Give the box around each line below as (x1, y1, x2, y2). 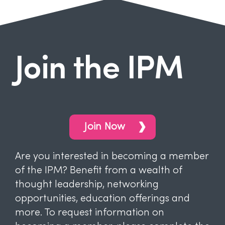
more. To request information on (15, 208, 164, 218)
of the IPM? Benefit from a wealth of (15, 166, 182, 176)
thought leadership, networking (15, 180, 159, 190)
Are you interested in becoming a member (15, 152, 208, 162)
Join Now (84, 122, 126, 132)
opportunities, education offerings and (15, 194, 190, 204)
